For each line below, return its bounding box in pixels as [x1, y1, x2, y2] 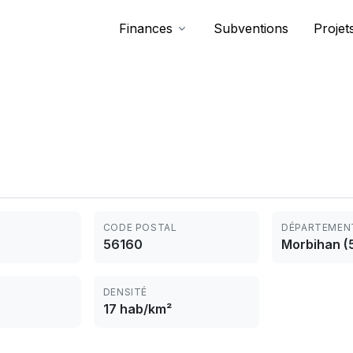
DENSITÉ [102, 286, 147, 298]
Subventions [214, 20, 288, 36]
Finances [119, 20, 173, 36]
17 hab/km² [102, 301, 172, 317]
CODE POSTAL [102, 221, 177, 233]
